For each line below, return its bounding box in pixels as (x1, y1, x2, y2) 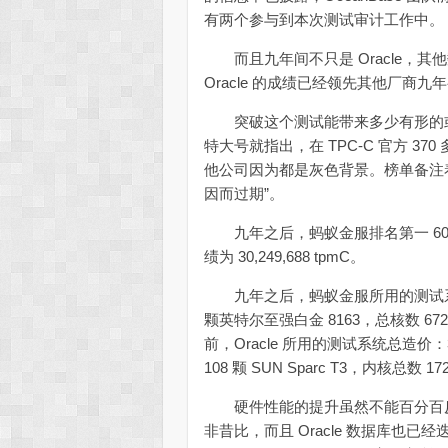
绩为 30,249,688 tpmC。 (204, 247, 366, 265)
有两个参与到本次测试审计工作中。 (204, 10, 445, 28)
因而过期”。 (204, 184, 285, 202)
